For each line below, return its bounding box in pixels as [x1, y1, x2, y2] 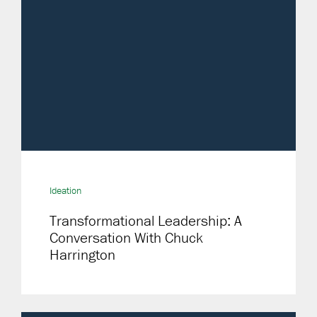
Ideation [50, 184, 81, 197]
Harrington [50, 246, 115, 264]
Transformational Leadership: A [50, 212, 242, 230]
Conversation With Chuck [50, 229, 203, 247]
